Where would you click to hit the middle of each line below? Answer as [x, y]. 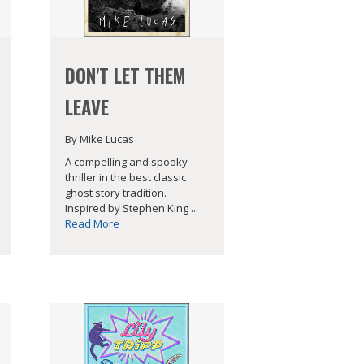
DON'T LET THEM [125, 75]
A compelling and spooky [126, 162]
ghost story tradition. [115, 193]
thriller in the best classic [125, 178]
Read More [92, 224]
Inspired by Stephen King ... [131, 208]
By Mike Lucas [99, 139]
